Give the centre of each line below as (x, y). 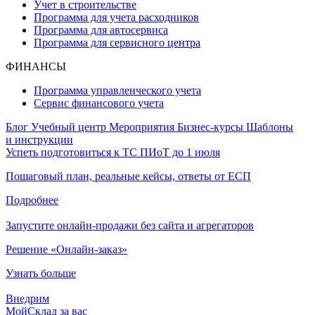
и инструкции (39, 140)
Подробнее (32, 200)
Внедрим (27, 299)
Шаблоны (270, 127)
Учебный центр (70, 127)
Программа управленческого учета (117, 91)
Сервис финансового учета (99, 103)
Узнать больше (41, 274)
